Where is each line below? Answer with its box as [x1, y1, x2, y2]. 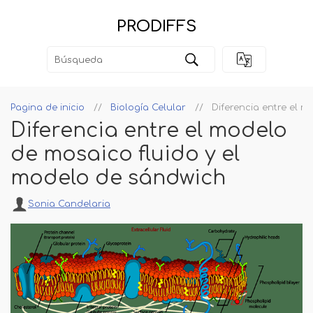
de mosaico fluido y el [10, 143, 240, 166]
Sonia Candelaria [28, 199, 110, 210]
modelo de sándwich [10, 167, 226, 190]
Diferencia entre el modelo [10, 119, 287, 143]
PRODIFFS [117, 17, 196, 35]
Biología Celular [110, 103, 186, 113]
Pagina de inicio [10, 103, 85, 113]
